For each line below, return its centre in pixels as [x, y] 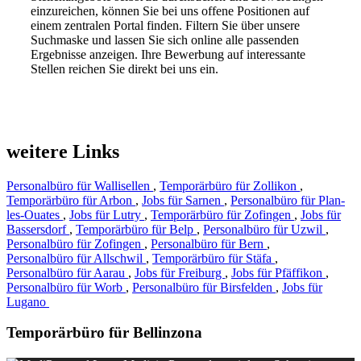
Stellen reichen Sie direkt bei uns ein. [124, 68]
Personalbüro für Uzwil [264, 229]
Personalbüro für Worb [66, 287]
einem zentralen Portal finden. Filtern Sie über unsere [165, 25]
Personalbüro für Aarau [67, 272]
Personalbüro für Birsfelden [204, 287]
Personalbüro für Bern [209, 243]
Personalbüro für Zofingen [75, 243]
